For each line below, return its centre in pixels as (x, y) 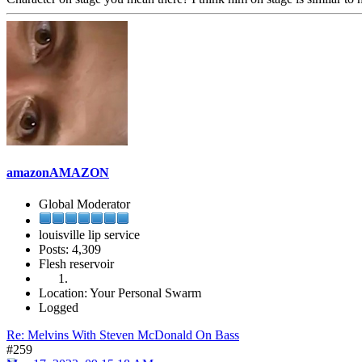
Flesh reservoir (76, 264)
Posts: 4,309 (70, 250)
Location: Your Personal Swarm (120, 293)
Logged (59, 308)
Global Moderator (84, 204)
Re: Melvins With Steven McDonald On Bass (123, 335)
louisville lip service (89, 235)
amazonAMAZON (58, 173)
